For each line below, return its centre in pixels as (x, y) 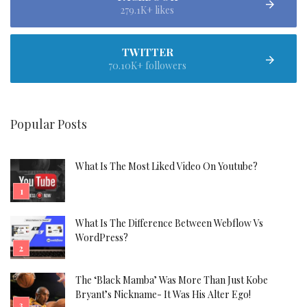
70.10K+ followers (147, 65)
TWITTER (147, 52)
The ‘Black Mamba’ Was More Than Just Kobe (172, 280)
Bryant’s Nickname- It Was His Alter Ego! (163, 294)
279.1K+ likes (147, 10)
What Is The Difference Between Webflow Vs (169, 223)
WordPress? (102, 237)
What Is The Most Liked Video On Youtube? (167, 166)
